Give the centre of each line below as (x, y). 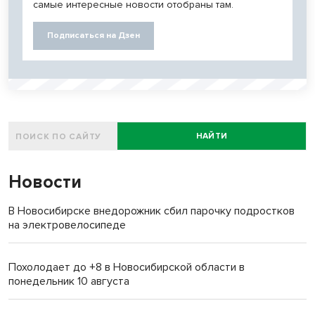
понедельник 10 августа (69, 282)
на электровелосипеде (67, 225)
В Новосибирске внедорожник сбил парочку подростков (152, 211)
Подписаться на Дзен (94, 36)
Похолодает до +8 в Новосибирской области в (127, 268)
